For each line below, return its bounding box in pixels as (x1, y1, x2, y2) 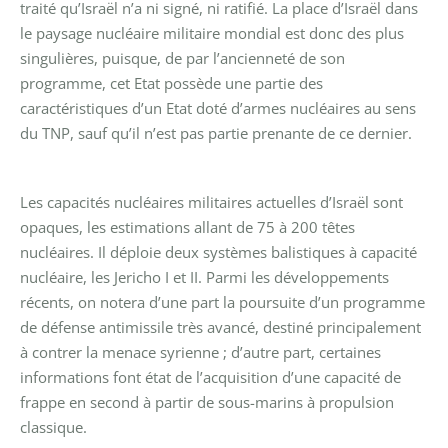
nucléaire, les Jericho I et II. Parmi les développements (20, 266, 389, 287)
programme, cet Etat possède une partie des (20, 72, 323, 93)
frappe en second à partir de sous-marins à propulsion (20, 391, 394, 412)
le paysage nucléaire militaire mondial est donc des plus (20, 22, 404, 43)
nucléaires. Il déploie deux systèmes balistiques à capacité (20, 241, 417, 262)
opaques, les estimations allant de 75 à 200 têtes (20, 216, 355, 237)
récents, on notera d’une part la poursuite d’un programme (20, 291, 425, 312)
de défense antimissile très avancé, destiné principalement (20, 316, 421, 337)
